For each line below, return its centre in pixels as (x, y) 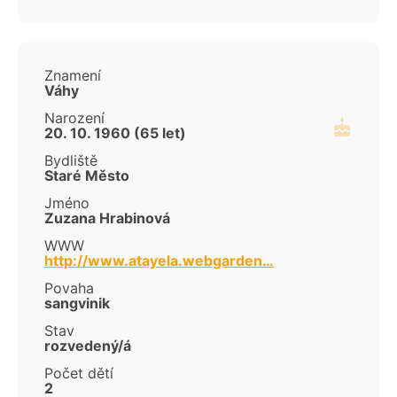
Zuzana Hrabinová (107, 218)
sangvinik (77, 304)
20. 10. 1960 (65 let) (115, 133)
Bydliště (71, 161)
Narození (74, 118)
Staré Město (87, 176)
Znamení (73, 76)
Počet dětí (79, 374)
